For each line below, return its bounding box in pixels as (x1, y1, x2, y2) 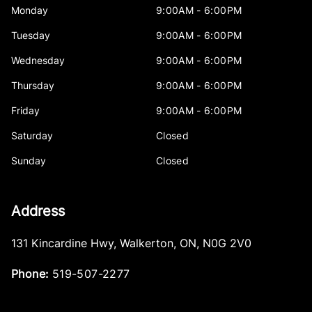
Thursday (11, 79, 54, 91)
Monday (11, 3, 48, 16)
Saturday (11, 129, 53, 141)
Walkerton (120, 235, 173, 250)
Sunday (11, 154, 46, 166)
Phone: (11, 266, 49, 281)
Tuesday (11, 29, 50, 41)
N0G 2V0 (203, 235, 251, 250)
